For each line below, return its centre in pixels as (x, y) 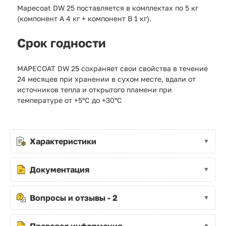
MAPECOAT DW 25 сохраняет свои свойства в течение (112, 68)
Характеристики (63, 141)
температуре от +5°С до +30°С (70, 100)
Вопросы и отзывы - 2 (74, 197)
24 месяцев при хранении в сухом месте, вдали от (106, 79)
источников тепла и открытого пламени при (95, 89)
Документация (60, 169)
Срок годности (62, 42)
